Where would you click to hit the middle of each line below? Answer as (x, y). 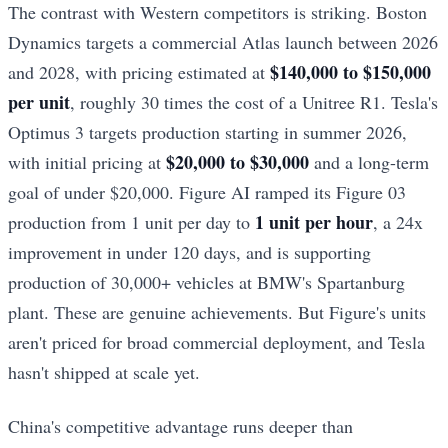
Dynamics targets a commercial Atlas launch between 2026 (223, 41)
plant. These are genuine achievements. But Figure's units (217, 311)
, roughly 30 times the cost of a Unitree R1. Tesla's (254, 101)
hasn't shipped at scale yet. (104, 371)
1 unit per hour (314, 221)
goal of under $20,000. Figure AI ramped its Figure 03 (207, 191)
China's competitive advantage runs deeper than (180, 426)
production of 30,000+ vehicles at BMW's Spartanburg (206, 281)
